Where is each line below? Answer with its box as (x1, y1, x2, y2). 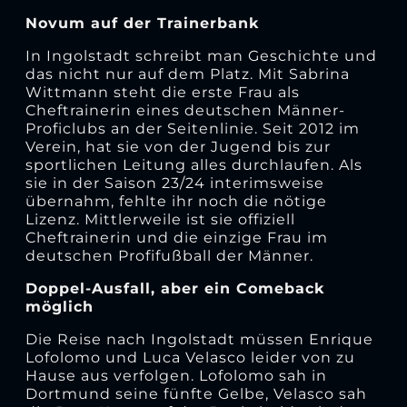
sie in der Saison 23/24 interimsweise (25, 174, 324, 192)
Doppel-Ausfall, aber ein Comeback (25, 279, 324, 297)
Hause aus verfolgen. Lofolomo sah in (25, 366, 327, 384)
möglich (25, 297, 94, 315)
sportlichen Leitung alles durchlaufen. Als (25, 155, 362, 174)
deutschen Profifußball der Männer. (25, 246, 313, 264)
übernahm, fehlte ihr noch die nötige (25, 192, 327, 210)
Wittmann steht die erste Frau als (25, 83, 300, 101)
